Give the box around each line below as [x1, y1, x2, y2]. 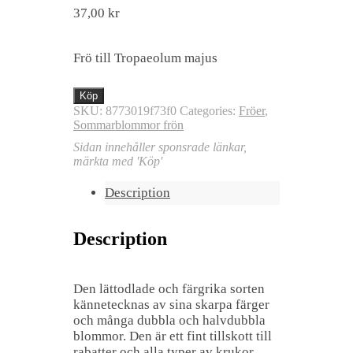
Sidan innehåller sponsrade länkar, [73, 139, 247, 154]
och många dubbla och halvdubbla [73, 312, 266, 328]
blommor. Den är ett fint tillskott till [73, 328, 272, 344]
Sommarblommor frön [73, 117, 184, 132]
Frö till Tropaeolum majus [73, 50, 217, 65]
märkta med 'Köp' [73, 154, 162, 168]
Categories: [180, 103, 239, 117]
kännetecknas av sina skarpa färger [73, 296, 269, 312]
